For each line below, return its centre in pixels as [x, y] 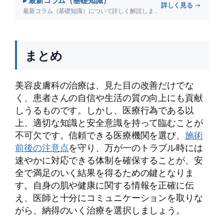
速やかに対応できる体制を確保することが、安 [109, 160]
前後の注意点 [42, 147]
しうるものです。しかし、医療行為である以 [104, 110]
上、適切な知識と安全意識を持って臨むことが [109, 122]
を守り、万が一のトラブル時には [136, 147]
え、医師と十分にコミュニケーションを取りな [109, 197]
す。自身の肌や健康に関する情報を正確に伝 [104, 185]
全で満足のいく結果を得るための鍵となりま [104, 172]
